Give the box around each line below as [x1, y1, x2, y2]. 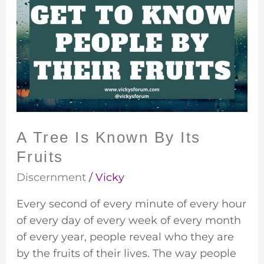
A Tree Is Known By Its [16, 128, 201, 146]
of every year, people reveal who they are [16, 230, 234, 243]
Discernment [16, 170, 86, 184]
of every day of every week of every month [16, 213, 241, 227]
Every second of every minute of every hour [16, 197, 246, 210]
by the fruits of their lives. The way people [16, 246, 236, 260]
